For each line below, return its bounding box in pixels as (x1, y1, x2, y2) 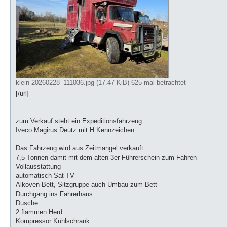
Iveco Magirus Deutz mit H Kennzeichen (16, 126, 134, 134)
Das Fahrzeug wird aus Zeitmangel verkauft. (16, 144, 145, 152)
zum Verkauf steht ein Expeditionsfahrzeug (16, 117, 142, 125)
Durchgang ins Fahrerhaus (16, 190, 93, 198)
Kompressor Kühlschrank (16, 217, 90, 225)
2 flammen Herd (16, 208, 62, 216)
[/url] (16, 89, 29, 97)
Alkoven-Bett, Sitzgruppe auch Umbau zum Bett (16, 180, 157, 188)
